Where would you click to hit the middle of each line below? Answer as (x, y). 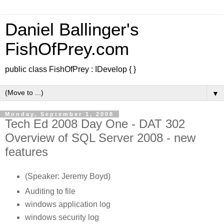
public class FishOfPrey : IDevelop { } (70, 69)
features (26, 152)
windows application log (67, 204)
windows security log (62, 217)
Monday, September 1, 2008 (59, 114)
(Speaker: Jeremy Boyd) (67, 176)
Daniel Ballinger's (72, 29)
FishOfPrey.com (67, 49)
